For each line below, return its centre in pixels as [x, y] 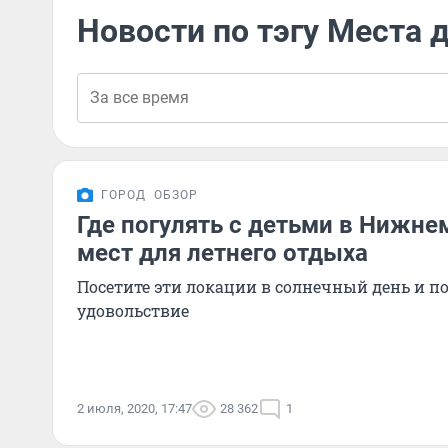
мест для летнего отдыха [222, 253]
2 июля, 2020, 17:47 [134, 408]
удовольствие [133, 310]
